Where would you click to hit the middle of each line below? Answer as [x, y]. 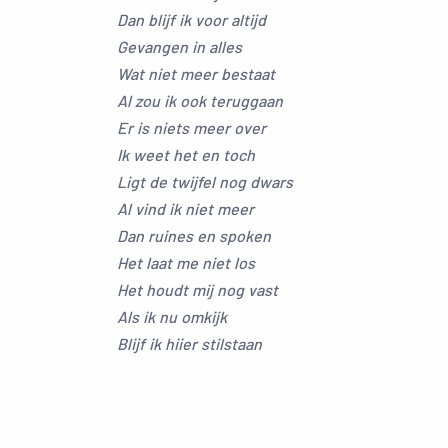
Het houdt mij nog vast [197, 289]
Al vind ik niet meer [185, 208]
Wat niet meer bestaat [196, 73]
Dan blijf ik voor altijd [191, 19]
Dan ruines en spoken [194, 235]
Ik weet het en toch [186, 154]
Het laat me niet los [186, 262]
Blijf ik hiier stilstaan [189, 343]
